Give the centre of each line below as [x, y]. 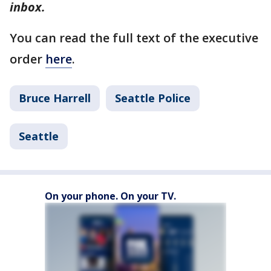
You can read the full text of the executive [134, 38]
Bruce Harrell [55, 98]
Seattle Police [153, 98]
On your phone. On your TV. [110, 196]
